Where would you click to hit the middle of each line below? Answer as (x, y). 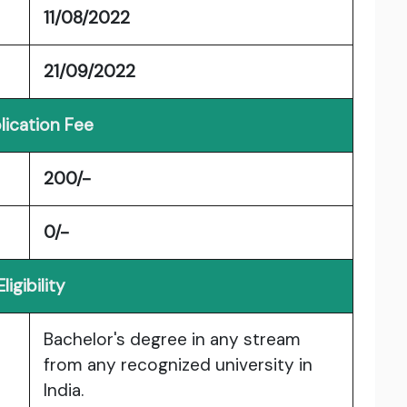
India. (64, 391)
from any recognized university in (178, 365)
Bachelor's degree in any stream (172, 340)
